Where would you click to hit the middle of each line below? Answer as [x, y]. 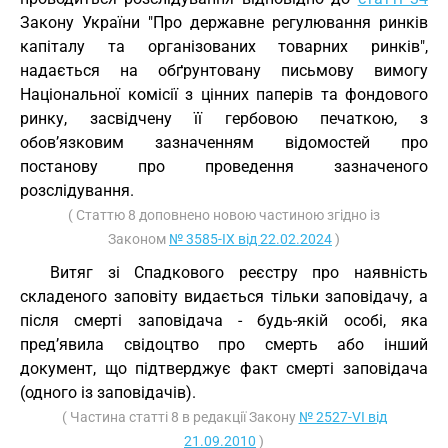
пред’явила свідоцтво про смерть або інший [224, 344]
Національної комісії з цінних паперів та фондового [224, 94]
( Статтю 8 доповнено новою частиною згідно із [224, 215]
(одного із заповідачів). [108, 392]
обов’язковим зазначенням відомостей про [224, 142]
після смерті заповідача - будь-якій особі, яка [224, 320]
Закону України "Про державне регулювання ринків [224, 22]
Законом [138, 239]
